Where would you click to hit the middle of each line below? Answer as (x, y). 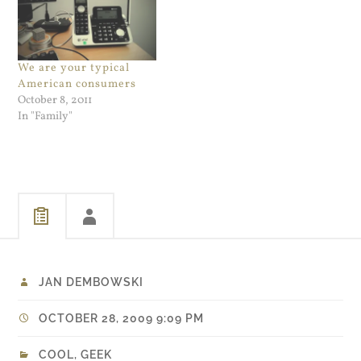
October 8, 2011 (55, 101)
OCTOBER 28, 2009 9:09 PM (122, 319)
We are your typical (74, 68)
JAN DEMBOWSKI (91, 282)
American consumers (77, 85)
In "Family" (46, 117)
